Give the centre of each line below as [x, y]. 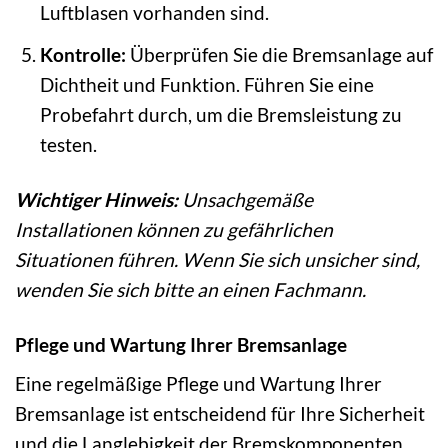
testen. [68, 144]
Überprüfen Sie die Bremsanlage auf [279, 54]
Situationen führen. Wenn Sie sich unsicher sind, [217, 259]
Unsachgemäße [245, 199]
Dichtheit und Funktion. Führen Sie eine [206, 84]
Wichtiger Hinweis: [96, 199]
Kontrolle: [82, 54]
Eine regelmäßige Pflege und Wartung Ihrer [198, 384]
